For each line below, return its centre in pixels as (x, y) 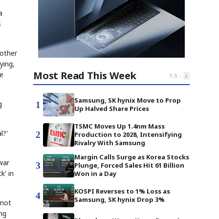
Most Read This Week (85, 76)
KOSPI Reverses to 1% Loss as (122, 191)
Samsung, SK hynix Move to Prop (128, 100)
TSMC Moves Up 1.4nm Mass (120, 126)
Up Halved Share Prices (112, 109)
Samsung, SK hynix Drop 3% (120, 199)
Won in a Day (95, 174)
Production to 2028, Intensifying (128, 134)
